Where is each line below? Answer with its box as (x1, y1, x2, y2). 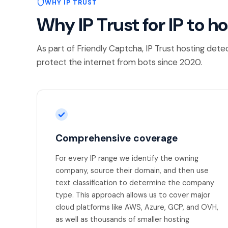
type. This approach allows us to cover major (55, 190, 210, 199)
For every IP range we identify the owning (55, 153, 198, 163)
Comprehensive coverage (55, 131, 178, 145)
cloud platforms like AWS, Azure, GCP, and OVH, (55, 202, 218, 212)
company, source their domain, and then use (55, 165, 209, 175)
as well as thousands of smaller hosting (55, 214, 189, 224)
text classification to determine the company (55, 178, 214, 187)
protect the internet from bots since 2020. (37, 56, 202, 68)
